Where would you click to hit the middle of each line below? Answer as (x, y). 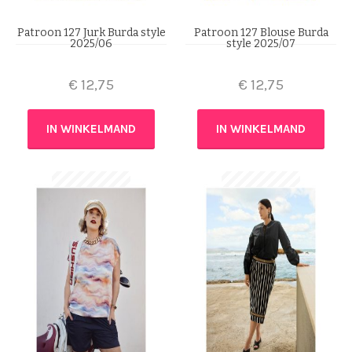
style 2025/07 (261, 43)
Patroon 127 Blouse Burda (261, 32)
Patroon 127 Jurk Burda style (91, 32)
